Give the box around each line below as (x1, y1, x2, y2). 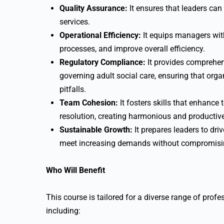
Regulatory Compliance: (59, 57, 145, 67)
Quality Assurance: (59, 3, 127, 13)
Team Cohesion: (59, 98, 118, 107)
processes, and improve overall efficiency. (59, 44, 205, 53)
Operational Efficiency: (59, 30, 141, 40)
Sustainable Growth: (59, 125, 132, 134)
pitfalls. (59, 84, 86, 94)
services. (59, 17, 90, 26)
